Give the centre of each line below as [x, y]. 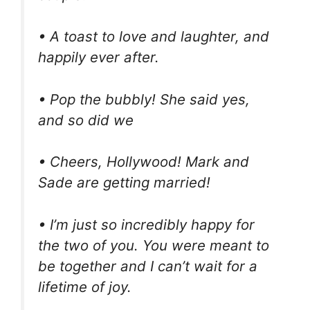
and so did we [86, 120]
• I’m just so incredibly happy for [146, 224]
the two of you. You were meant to [154, 245]
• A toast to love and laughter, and [154, 37]
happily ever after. [99, 57]
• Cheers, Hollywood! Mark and [144, 162]
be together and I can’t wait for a [148, 266]
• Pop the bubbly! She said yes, [144, 99]
